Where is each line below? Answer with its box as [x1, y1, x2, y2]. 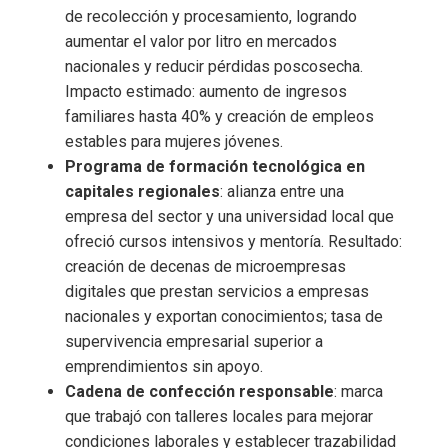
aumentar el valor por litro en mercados [65, 32, 337, 51]
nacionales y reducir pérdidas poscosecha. [65, 57, 363, 76]
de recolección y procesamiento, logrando [65, 7, 357, 26]
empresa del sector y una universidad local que [65, 207, 394, 226]
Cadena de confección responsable [65, 382, 334, 401]
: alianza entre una [220, 182, 344, 201]
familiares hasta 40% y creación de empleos [65, 107, 374, 126]
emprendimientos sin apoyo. [65, 357, 263, 376]
